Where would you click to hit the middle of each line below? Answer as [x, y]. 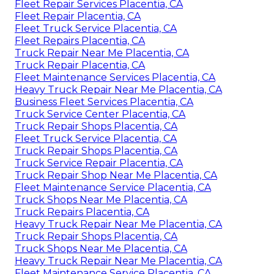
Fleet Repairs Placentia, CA [80, 40]
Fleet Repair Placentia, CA [78, 16]
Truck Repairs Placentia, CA [82, 212]
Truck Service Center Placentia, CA [100, 114]
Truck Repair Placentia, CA [80, 65]
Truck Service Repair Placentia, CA [99, 163]
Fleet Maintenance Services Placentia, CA [115, 77]
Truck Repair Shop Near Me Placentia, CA [116, 175]
